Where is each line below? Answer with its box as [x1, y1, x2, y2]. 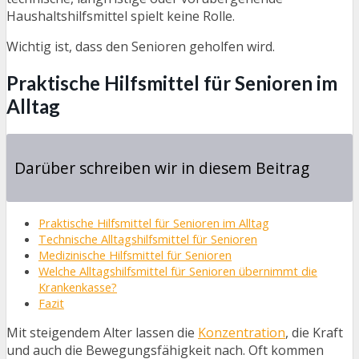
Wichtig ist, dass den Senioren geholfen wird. [6, 37, 275, 55]
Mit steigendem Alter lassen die [6, 324, 198, 341]
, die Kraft [285, 324, 343, 341]
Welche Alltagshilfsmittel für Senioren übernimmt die [38, 264, 317, 279]
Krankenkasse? [38, 280, 117, 295]
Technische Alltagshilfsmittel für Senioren [38, 232, 257, 247]
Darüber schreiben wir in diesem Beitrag [14, 156, 309, 179]
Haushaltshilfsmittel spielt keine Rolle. [6, 6, 235, 25]
